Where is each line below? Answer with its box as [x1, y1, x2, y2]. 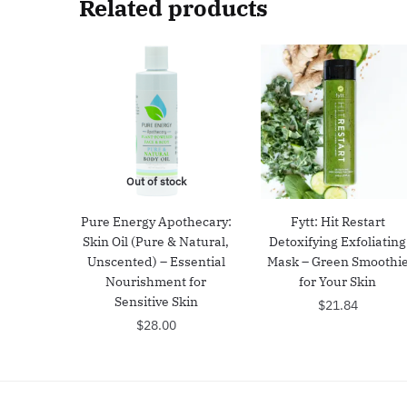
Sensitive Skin [114, 293, 198, 310]
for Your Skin [299, 273, 377, 290]
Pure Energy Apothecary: [80, 213, 232, 230]
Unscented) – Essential [86, 253, 225, 270]
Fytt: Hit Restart [290, 213, 385, 230]
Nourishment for [105, 273, 207, 290]
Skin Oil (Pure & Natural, [83, 233, 230, 250]
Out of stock [125, 174, 186, 188]
